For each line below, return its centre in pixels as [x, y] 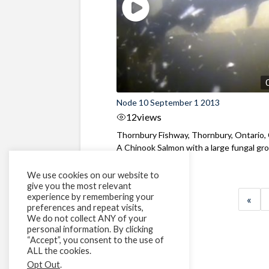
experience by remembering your [91, 197]
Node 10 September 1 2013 [168, 102]
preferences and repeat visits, [85, 207]
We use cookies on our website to [93, 175]
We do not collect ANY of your [87, 218]
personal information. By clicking [90, 229]
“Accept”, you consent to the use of [95, 240]
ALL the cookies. [59, 251]
